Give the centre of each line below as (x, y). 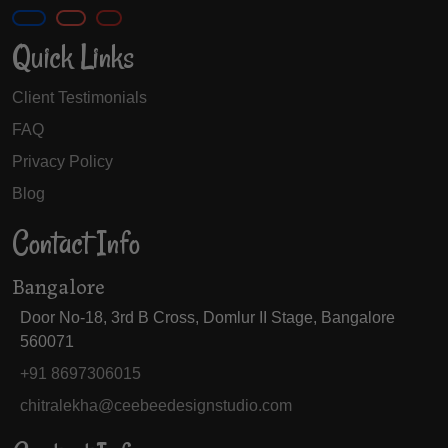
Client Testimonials (79, 98)
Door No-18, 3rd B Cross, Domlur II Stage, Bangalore (207, 318)
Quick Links (73, 57)
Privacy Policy (62, 162)
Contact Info (76, 243)
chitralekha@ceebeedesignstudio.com (156, 406)
